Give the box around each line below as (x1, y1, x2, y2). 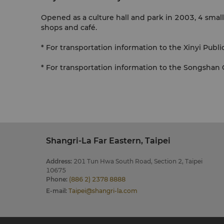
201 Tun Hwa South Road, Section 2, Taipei (73, 157, 202, 165)
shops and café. (41, 23, 97, 32)
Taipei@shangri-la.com (68, 187, 137, 194)
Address (46, 157, 70, 165)
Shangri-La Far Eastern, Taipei (46, 136, 170, 145)
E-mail (46, 187, 65, 194)
